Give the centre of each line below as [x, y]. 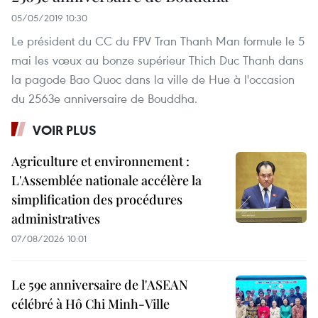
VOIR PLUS [65, 130]
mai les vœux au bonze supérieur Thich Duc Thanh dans [158, 60]
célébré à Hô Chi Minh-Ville [91, 304]
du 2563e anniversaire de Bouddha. [104, 99]
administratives [56, 219]
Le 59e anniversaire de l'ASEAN [100, 285]
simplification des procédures [97, 200]
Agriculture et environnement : [100, 161]
